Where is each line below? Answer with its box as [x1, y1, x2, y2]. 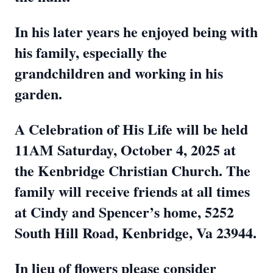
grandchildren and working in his [15, 62, 223, 83]
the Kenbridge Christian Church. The [15, 160, 250, 181]
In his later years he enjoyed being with [15, 21, 258, 42]
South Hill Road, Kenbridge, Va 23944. [15, 222, 257, 243]
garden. [15, 83, 62, 104]
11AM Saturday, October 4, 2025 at [15, 139, 236, 160]
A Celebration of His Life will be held [15, 118, 248, 140]
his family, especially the [15, 41, 167, 63]
